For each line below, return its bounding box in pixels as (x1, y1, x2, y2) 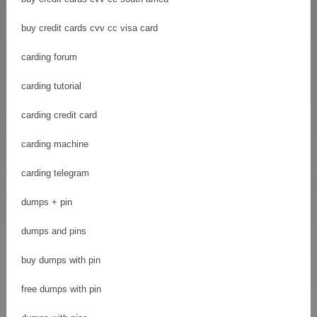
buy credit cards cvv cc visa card (21, 22, 158, 33)
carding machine (21, 138, 88, 149)
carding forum (21, 51, 77, 62)
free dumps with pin (21, 283, 101, 294)
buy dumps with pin (21, 254, 100, 265)
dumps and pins (21, 225, 86, 236)
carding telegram (21, 167, 89, 178)
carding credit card (21, 109, 97, 120)
